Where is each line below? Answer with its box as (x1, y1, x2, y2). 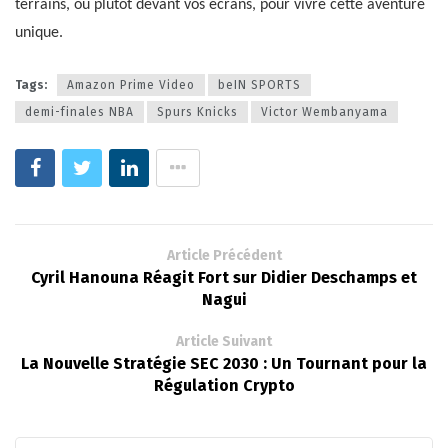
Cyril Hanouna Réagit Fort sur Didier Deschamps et (31, 267, 417, 287)
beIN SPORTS (218, 77, 301, 92)
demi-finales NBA (25, 104, 134, 119)
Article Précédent (166, 246, 282, 264)
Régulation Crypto (153, 375, 295, 395)
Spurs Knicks (157, 104, 238, 119)
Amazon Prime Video (67, 77, 195, 92)
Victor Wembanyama (261, 104, 388, 119)
